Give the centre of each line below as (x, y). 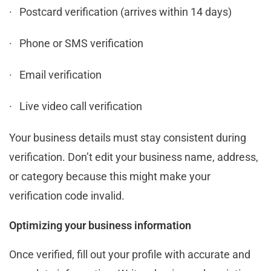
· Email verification (55, 74)
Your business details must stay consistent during (128, 137)
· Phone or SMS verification (76, 43)
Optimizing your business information (100, 225)
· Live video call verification (76, 106)
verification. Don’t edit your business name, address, (134, 157)
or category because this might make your (110, 176)
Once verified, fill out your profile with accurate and (130, 254)
